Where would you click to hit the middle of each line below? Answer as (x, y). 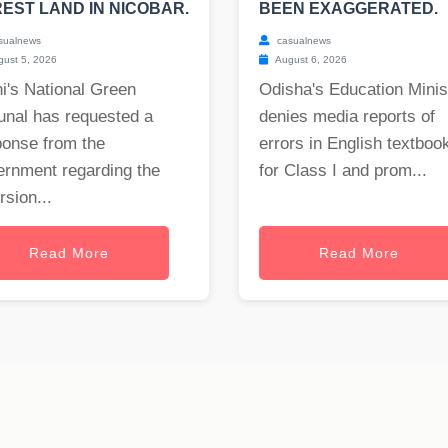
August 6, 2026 (310, 60)
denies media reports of (347, 117)
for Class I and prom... (343, 171)
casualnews (302, 41)
